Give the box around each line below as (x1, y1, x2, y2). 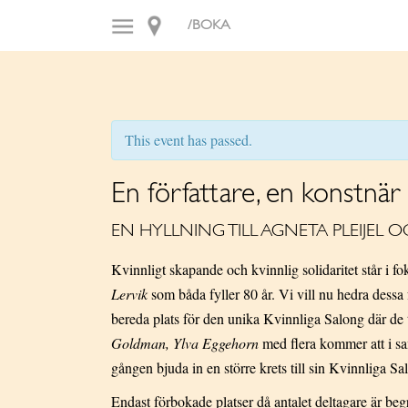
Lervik (111, 284, 148, 303)
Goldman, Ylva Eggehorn (111, 333, 259, 352)
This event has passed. (125, 130, 252, 149)
